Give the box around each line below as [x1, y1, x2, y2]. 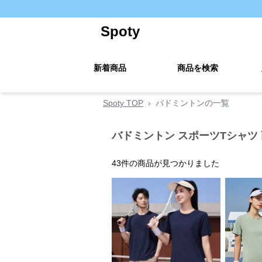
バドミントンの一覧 [156, 98, 229, 108]
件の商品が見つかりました [120, 158, 219, 168]
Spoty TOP [103, 98, 143, 108]
